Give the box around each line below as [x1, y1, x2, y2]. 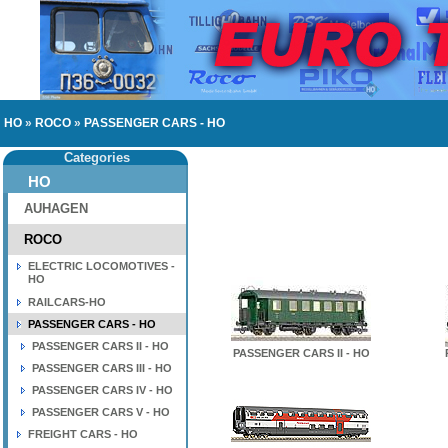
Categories [64, 150, 130, 165]
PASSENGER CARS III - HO [32, 362, 172, 374]
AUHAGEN [24, 201, 88, 216]
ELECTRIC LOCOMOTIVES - [28, 260, 175, 272]
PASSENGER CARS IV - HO [32, 384, 173, 396]
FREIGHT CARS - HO [28, 428, 138, 440]
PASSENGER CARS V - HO [32, 406, 170, 418]
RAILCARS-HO [28, 296, 106, 308]
